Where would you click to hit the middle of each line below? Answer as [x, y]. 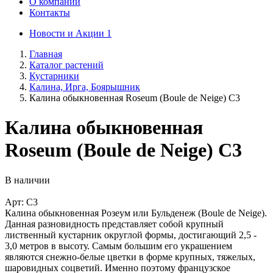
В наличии [27, 180]
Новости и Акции [68, 33]
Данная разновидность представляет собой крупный [114, 224]
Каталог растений [66, 65]
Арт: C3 [21, 202]
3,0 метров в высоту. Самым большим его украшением [119, 246]
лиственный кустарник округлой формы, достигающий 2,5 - [131, 235]
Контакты [50, 12]
